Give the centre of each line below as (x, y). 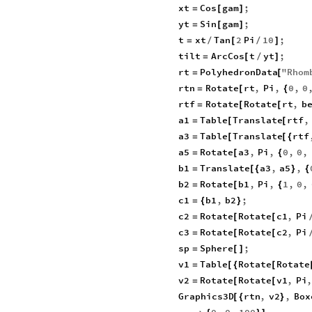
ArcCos (227, 56)
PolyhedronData (239, 72)
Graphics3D (206, 296)
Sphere (217, 248)
